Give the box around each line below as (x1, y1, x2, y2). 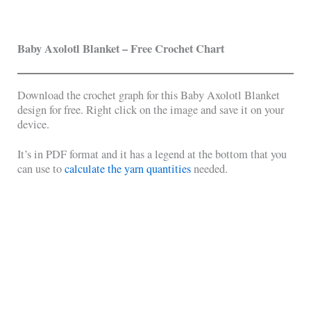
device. (17, 117, 50, 133)
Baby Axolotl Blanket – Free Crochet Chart (17, 40, 225, 57)
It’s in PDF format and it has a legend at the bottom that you (17, 146, 287, 162)
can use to (17, 160, 65, 176)
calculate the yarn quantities (65, 160, 192, 176)
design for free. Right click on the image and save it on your (17, 102, 285, 118)
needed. (191, 160, 228, 176)
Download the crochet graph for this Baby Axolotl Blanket (17, 87, 280, 103)
